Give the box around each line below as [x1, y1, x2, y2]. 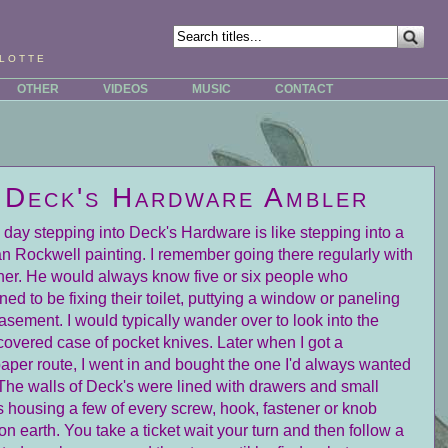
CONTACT [274, 82, 333, 96]
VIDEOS [102, 82, 148, 96]
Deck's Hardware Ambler [4, 182, 369, 213]
